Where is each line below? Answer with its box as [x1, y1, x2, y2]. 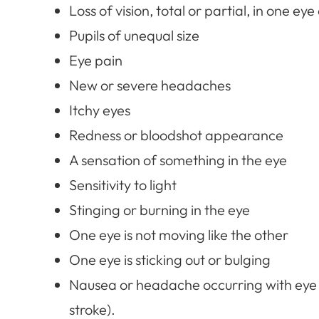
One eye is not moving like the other [69, 225, 289, 244]
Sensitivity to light [69, 175, 177, 194]
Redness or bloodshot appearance [69, 125, 284, 144]
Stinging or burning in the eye [69, 200, 251, 219]
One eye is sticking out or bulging [69, 250, 271, 268]
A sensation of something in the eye [69, 150, 288, 169]
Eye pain [69, 51, 123, 69]
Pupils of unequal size [69, 26, 200, 44]
